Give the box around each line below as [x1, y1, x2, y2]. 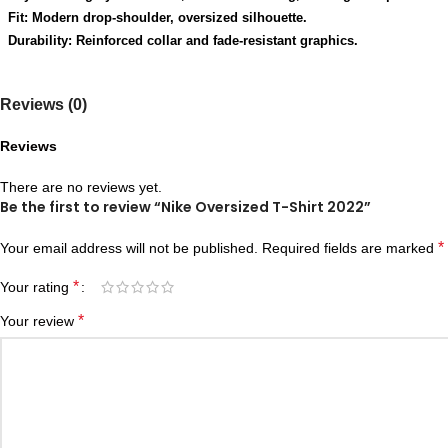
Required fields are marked [262, 240, 438, 256]
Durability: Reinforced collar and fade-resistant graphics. [8, 33, 358, 48]
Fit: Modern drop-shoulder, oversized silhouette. [8, 10, 307, 25]
